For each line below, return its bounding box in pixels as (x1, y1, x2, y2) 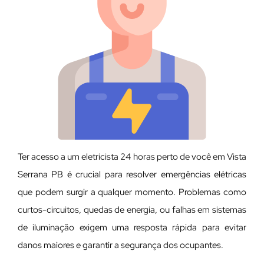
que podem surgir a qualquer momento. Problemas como (18, 186, 246, 199)
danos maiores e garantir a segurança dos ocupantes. (18, 239, 223, 252)
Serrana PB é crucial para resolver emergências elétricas (18, 169, 246, 181)
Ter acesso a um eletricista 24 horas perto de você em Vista (18, 151, 246, 163)
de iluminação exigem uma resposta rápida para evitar (18, 222, 246, 234)
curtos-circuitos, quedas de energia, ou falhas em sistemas (18, 204, 246, 216)
